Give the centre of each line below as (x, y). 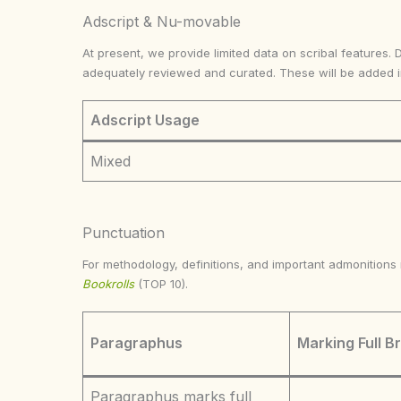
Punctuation (124, 233)
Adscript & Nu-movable (162, 21)
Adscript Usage (145, 120)
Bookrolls (108, 284)
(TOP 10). (163, 284)
